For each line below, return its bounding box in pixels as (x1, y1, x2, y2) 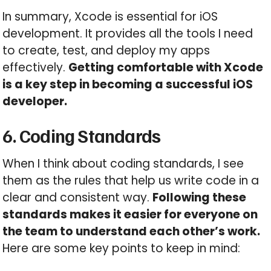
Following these (152, 189, 247, 206)
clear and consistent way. (2, 189, 153, 206)
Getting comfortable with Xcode (68, 59, 264, 76)
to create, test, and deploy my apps (2, 42, 211, 59)
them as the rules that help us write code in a (2, 172, 260, 189)
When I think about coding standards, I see (2, 155, 244, 172)
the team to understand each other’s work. (2, 223, 261, 240)
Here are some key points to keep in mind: (2, 240, 241, 256)
